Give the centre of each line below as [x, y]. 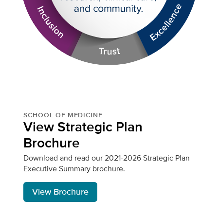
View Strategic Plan [83, 127]
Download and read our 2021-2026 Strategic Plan [107, 158]
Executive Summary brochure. [74, 168]
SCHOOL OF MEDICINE [63, 115]
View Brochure [60, 191]
